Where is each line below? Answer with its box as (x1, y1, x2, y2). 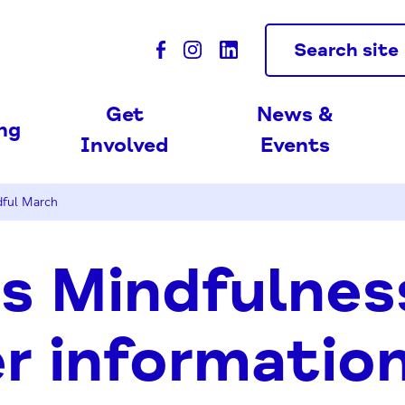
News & (257, 102, 334, 127)
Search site (294, 37, 399, 61)
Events (260, 133, 331, 158)
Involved (80, 133, 169, 158)
